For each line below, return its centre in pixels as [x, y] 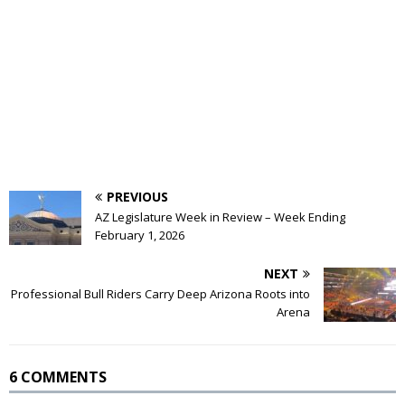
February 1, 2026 [140, 235]
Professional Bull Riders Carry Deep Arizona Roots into [160, 293]
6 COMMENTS [58, 377]
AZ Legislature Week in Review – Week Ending [220, 217]
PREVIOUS [137, 196]
